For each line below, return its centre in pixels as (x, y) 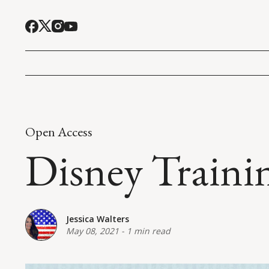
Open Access (59, 131)
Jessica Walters (98, 219)
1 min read (149, 231)
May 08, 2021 (92, 231)
